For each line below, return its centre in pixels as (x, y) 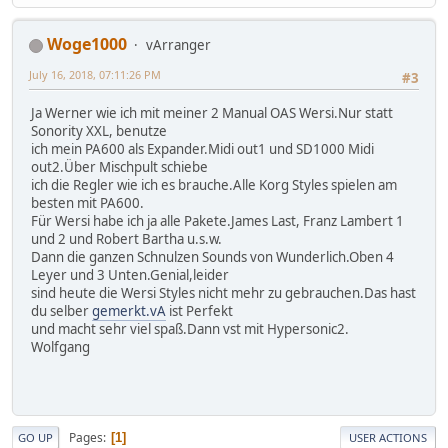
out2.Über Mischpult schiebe (119, 166)
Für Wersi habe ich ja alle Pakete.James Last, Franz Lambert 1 (217, 220)
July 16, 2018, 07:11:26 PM (95, 75)
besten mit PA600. (87, 202)
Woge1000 (87, 44)
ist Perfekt (199, 310)
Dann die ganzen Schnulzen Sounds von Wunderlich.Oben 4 (212, 256)
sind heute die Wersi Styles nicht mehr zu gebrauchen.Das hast (223, 292)
